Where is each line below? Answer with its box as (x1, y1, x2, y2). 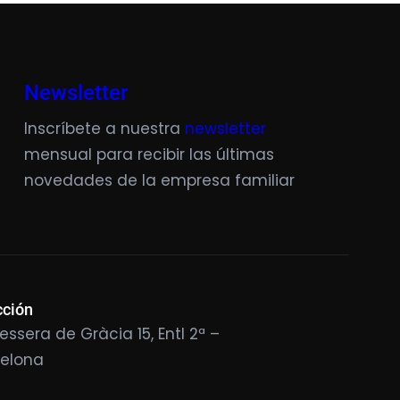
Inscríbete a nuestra (23, 118, 185, 139)
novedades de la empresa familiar (23, 170, 295, 191)
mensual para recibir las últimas (23, 144, 274, 165)
